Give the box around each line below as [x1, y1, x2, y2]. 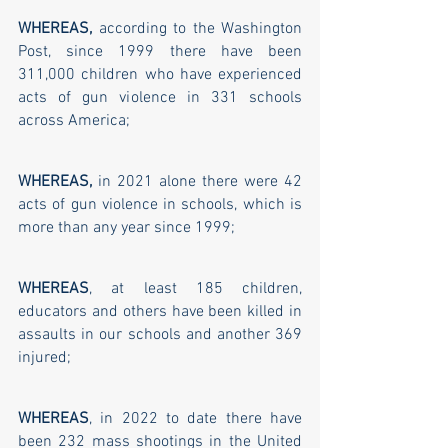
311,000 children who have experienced [18, 65, 302, 86]
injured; [18, 348, 75, 369]
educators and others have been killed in [18, 302, 302, 323]
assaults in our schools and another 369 [18, 325, 302, 346]
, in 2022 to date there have [89, 409, 302, 430]
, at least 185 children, [89, 279, 302, 300]
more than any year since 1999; [18, 218, 239, 239]
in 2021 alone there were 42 [92, 172, 302, 193]
